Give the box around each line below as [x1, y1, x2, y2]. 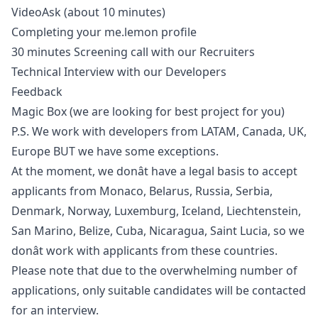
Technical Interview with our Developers [11, 64, 226, 79]
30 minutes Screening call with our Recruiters [11, 44, 255, 60]
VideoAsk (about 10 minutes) [11, 4, 165, 20]
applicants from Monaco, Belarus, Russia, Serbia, [11, 183, 273, 199]
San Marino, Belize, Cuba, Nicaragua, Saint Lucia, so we [11, 223, 305, 238]
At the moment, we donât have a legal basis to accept [11, 163, 297, 179]
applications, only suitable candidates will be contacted [11, 283, 306, 298]
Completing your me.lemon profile [11, 24, 197, 40]
